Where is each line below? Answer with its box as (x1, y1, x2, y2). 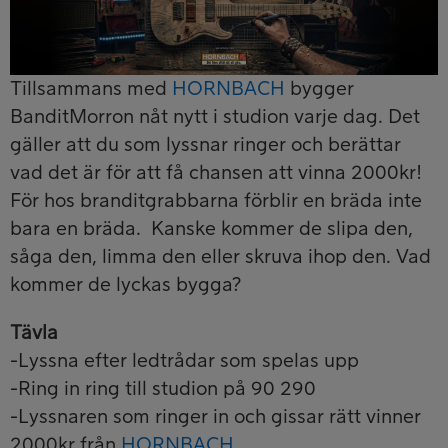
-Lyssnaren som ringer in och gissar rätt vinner (10, 407, 421, 428)
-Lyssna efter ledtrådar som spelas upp (10, 351, 359, 372)
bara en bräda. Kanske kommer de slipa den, (10, 219, 413, 240)
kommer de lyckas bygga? (10, 275, 241, 296)
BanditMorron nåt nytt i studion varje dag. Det (10, 107, 420, 128)
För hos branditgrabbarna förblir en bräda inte (10, 191, 422, 212)
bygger (285, 79, 354, 100)
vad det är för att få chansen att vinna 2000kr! (10, 163, 422, 184)
